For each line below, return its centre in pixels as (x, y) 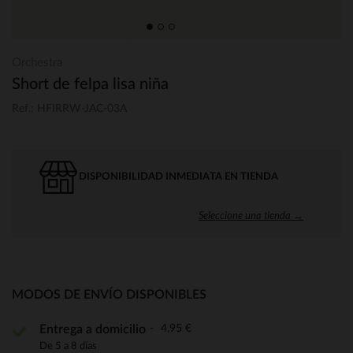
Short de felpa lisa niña (90, 84)
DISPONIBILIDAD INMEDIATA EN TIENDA (178, 176)
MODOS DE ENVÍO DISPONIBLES (109, 294)
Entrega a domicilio (93, 329)
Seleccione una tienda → (251, 215)
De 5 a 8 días (68, 346)
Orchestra (37, 63)
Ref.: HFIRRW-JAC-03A (69, 108)
